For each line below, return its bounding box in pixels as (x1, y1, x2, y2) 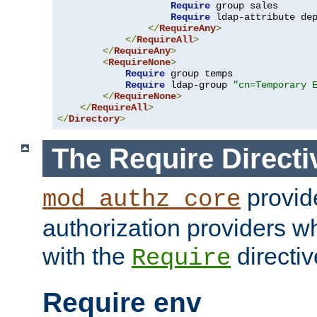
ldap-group (165, 79, 233, 91)
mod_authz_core (42, 186, 241, 214)
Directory (69, 113, 120, 125)
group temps (165, 67, 233, 79)
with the (42, 243, 132, 270)
